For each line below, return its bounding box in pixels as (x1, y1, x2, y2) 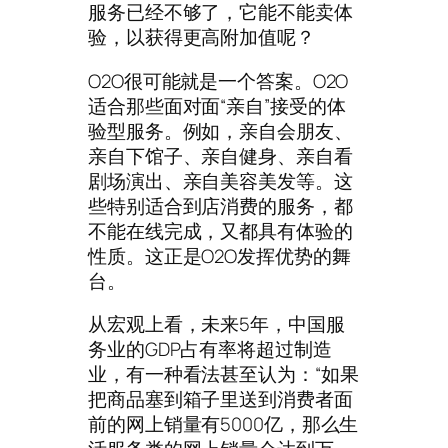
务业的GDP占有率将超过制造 (88, 336, 332, 363)
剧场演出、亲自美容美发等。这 (88, 167, 353, 194)
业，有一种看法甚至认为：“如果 (88, 361, 359, 388)
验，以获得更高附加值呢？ (88, 24, 315, 51)
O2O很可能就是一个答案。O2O (88, 67, 349, 94)
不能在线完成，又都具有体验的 (88, 217, 353, 244)
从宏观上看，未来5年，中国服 (88, 311, 345, 338)
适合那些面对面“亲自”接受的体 (88, 92, 346, 119)
